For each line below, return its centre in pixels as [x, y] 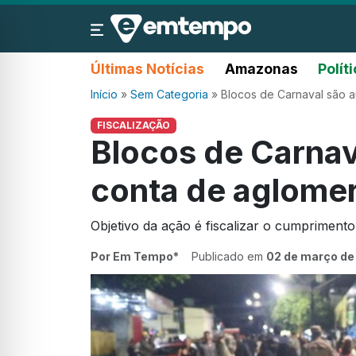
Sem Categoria [169, 94]
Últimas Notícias [147, 69]
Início [104, 94]
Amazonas [261, 69]
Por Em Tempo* [135, 257]
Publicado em [229, 257]
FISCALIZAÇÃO [133, 125]
